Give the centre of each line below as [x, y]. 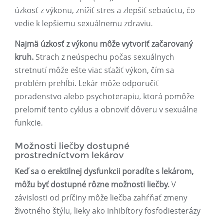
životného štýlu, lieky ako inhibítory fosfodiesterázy [108, 211]
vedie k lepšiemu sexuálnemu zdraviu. [84, 24]
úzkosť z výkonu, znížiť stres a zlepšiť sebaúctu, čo [105, 10]
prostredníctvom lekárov [69, 155]
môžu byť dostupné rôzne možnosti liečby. [92, 185]
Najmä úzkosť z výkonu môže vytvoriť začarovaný [104, 44]
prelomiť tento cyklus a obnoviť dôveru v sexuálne [106, 110]
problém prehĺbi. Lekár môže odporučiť [87, 83]
